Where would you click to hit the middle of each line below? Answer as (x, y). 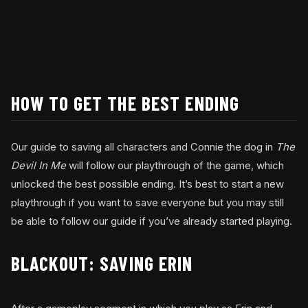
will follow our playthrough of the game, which (176, 166)
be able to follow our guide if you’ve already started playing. (152, 221)
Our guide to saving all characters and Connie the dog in (143, 147)
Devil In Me (40, 166)
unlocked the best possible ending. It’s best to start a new (147, 184)
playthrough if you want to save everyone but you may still (147, 203)
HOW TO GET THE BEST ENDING (125, 103)
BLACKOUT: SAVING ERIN (102, 264)
